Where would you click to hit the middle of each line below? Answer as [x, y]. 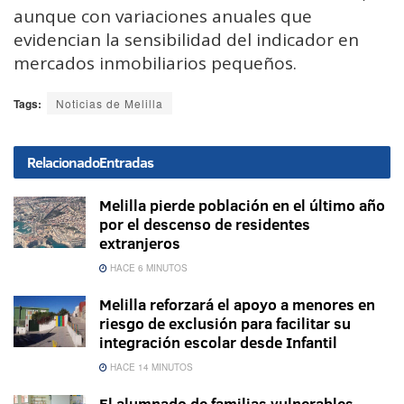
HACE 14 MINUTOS [150, 367]
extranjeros [140, 243]
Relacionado [63, 162]
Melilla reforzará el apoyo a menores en [237, 304]
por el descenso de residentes [205, 224]
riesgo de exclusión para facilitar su [225, 323]
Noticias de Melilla [110, 103]
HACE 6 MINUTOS [147, 267]
